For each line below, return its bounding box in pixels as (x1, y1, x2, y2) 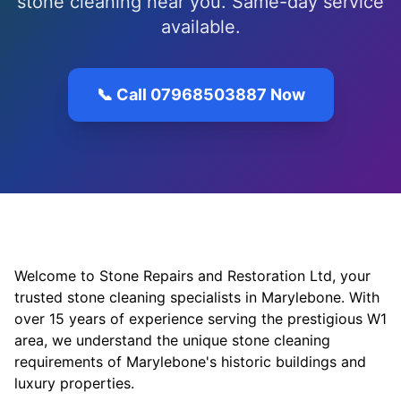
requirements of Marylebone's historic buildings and (14, 353, 366, 371)
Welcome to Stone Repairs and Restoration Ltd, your (14, 267, 371, 285)
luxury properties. (14, 374, 134, 392)
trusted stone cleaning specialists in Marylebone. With (14, 288, 380, 306)
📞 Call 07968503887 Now (96, 85, 305, 104)
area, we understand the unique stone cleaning (14, 331, 330, 349)
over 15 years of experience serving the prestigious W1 (14, 310, 387, 328)
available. (160, 16, 241, 38)
